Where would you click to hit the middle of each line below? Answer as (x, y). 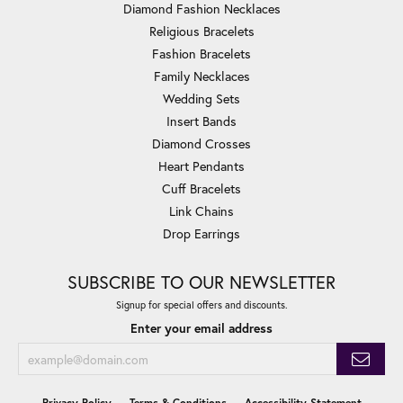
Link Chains (201, 211)
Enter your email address (201, 328)
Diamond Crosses (201, 144)
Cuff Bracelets (201, 189)
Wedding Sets (201, 99)
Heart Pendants (201, 166)
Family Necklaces (201, 76)
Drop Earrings (201, 234)
